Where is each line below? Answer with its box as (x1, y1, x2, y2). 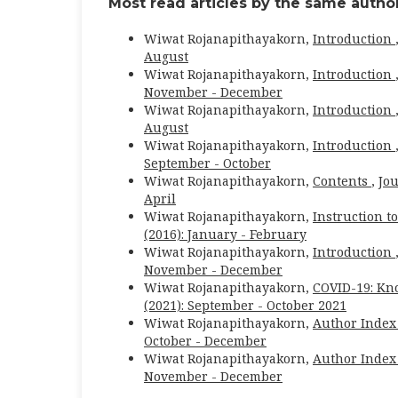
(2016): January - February (144, 225, 306, 243)
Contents (313, 171, 371, 189)
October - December (144, 331, 267, 349)
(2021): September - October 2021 (144, 296, 346, 314)
